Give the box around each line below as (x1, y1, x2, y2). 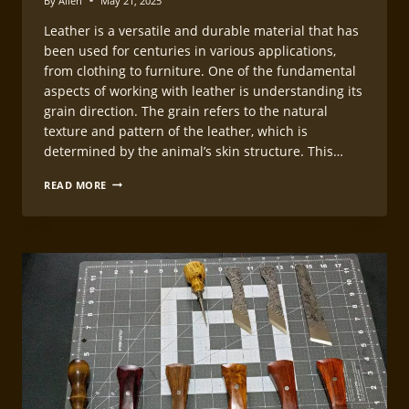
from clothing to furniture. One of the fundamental (44, 61, 356, 79)
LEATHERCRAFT (106, 251, 186, 266)
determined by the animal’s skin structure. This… (44, 142, 343, 160)
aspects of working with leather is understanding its (44, 81, 362, 100)
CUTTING (106, 267, 153, 281)
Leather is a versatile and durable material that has (44, 21, 359, 39)
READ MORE (44, 177, 108, 192)
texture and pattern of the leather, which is (44, 121, 308, 140)
